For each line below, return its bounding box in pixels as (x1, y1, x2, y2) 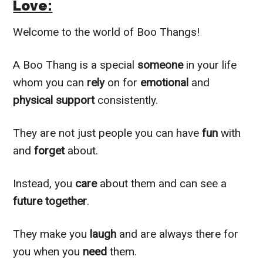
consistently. (95, 93, 159, 107)
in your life (186, 58, 237, 72)
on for (107, 75, 141, 89)
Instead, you (13, 176, 76, 190)
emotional (140, 75, 192, 89)
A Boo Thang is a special (13, 58, 138, 72)
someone (137, 58, 187, 72)
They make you (13, 227, 90, 241)
